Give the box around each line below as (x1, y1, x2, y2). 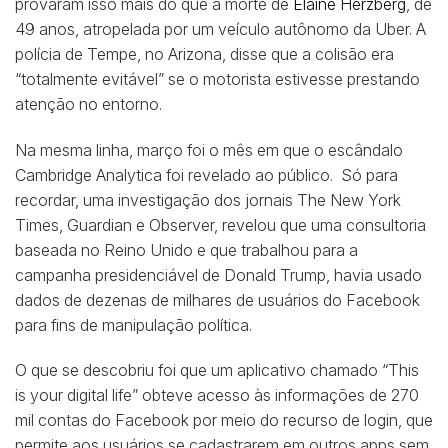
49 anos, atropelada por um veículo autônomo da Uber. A (15, 18, 426, 39)
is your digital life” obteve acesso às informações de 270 (15, 385, 419, 406)
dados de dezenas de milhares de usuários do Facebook (15, 289, 420, 310)
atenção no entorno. (15, 93, 162, 114)
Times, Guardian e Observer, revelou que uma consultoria (15, 214, 426, 235)
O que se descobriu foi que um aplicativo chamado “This (15, 360, 419, 381)
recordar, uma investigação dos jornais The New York (15, 189, 401, 210)
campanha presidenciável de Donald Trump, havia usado (15, 264, 422, 285)
